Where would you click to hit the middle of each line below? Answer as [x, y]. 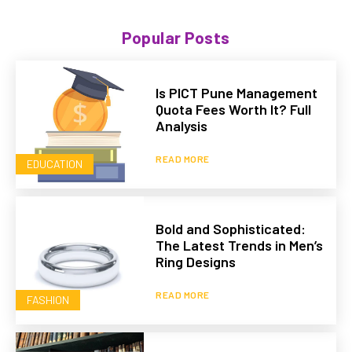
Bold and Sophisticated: [231, 229]
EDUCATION [55, 164]
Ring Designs [196, 262]
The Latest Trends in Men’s [240, 246]
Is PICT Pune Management [237, 92]
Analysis [182, 125]
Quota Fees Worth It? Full [234, 109]
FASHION [48, 300]
